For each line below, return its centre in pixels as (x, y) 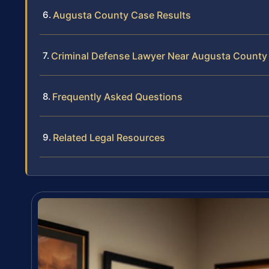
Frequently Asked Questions (117, 97)
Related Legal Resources (109, 138)
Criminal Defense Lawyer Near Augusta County (159, 56)
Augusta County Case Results (122, 15)
